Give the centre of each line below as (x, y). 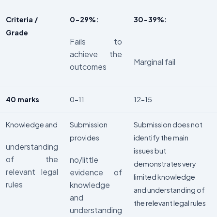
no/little (84, 160)
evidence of (96, 172)
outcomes (88, 67)
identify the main (161, 138)
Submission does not (168, 125)
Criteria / (22, 20)
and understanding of (169, 190)
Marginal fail (155, 62)
